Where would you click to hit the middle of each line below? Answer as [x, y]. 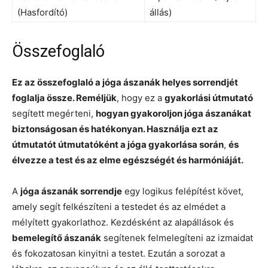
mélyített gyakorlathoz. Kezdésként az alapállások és [123, 222]
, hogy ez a [141, 98]
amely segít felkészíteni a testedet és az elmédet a [119, 206]
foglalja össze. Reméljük [64, 98]
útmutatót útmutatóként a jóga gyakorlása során [118, 144]
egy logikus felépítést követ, [183, 191]
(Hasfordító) [42, 12]
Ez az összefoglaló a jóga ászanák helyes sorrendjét [125, 82]
